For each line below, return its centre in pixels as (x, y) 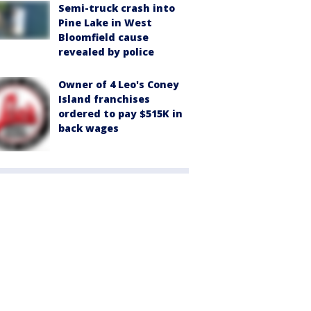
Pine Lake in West (105, 22)
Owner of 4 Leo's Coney (119, 84)
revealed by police (106, 51)
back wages (89, 128)
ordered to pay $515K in (120, 113)
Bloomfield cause (103, 37)
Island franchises (104, 99)
